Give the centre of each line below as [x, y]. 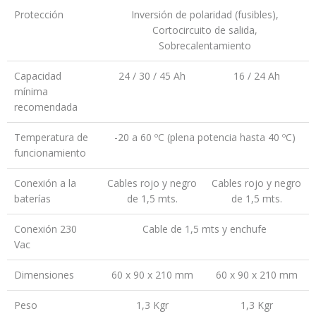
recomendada [46, 107]
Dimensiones [44, 275]
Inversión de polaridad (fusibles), [205, 15]
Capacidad [38, 76]
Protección [39, 15]
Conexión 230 [45, 229]
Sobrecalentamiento [205, 46]
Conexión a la [45, 183]
